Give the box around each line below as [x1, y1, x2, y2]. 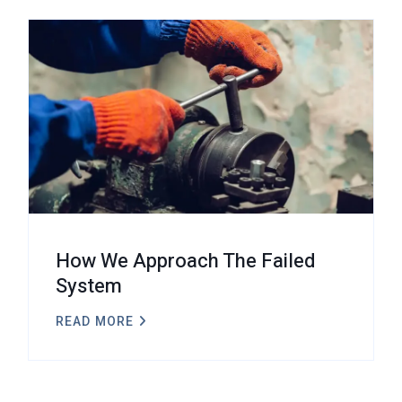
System [56, 272, 122, 301]
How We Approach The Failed [56, 247, 315, 276]
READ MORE [56, 314, 135, 329]
